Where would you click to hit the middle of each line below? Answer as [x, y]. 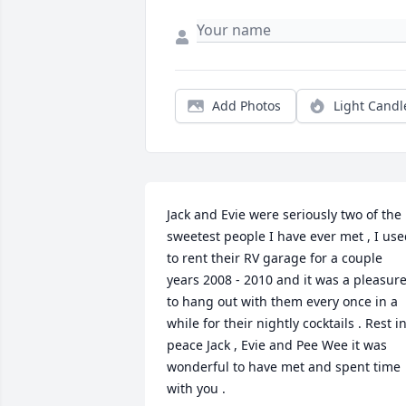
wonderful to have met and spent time [284, 367]
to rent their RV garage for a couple [275, 258]
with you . [196, 389]
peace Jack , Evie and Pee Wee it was [277, 345]
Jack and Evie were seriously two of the [284, 215]
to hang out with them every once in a [282, 302]
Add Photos [246, 106]
